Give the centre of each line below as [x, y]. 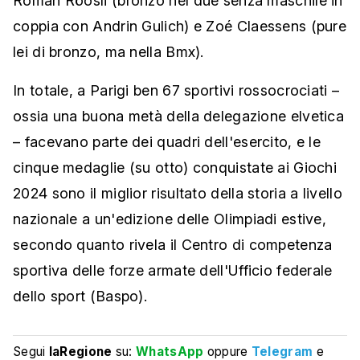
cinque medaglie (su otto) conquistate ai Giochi [175, 168]
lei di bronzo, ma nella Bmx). [108, 52]
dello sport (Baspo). [80, 297]
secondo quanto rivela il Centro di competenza [173, 245]
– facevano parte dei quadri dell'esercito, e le [167, 142]
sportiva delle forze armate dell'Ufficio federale [173, 271]
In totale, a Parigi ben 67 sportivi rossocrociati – [176, 91]
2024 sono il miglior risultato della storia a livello [178, 194]
